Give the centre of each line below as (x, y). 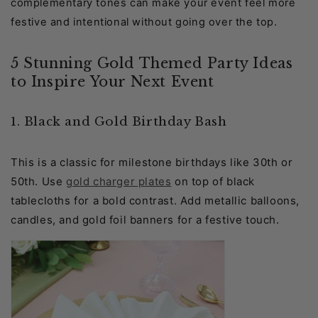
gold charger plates (119, 182)
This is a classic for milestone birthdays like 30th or (152, 163)
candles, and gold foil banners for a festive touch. (145, 220)
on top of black (213, 182)
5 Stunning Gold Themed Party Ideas (152, 63)
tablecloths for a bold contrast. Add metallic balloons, (155, 201)
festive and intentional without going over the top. (144, 22)
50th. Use (38, 182)
